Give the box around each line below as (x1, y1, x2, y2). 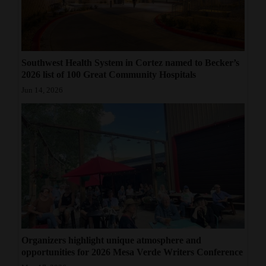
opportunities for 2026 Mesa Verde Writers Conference (21, 247, 243, 258)
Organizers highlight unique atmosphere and (21, 235, 201, 246)
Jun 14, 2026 (21, 85, 63, 94)
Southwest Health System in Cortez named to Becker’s (21, 57, 239, 68)
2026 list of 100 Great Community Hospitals (21, 69, 196, 80)
